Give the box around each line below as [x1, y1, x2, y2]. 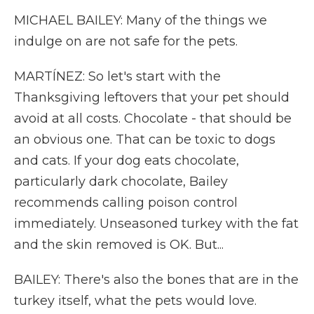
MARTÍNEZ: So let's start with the [14, 69, 221, 84]
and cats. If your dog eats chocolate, [14, 153, 239, 168]
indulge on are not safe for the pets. [14, 34, 238, 49]
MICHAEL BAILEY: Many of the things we [14, 13, 267, 28]
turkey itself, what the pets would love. [14, 293, 257, 308]
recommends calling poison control [14, 195, 238, 210]
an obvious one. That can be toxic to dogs [14, 132, 275, 147]
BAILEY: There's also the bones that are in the [14, 272, 299, 287]
